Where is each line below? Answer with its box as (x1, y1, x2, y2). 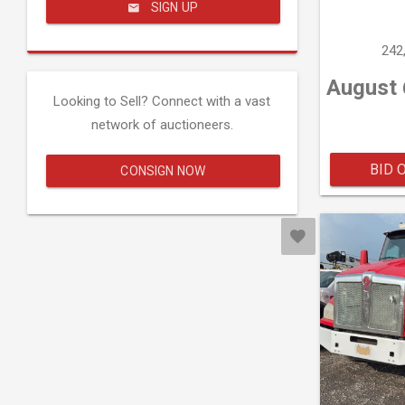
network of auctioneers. (90, 117, 233, 133)
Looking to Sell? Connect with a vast (53, 93, 271, 109)
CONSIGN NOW (120, 164, 206, 178)
